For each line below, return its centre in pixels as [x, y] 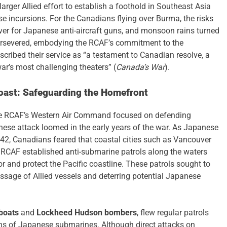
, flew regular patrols [173, 213]
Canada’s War [140, 67]
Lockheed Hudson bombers [87, 213]
